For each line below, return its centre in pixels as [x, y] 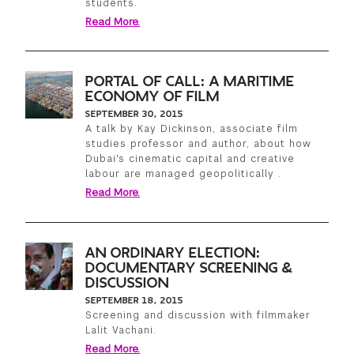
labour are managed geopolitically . [184, 174]
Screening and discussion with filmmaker [198, 316]
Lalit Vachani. [121, 331]
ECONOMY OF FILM [153, 97]
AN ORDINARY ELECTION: [173, 254]
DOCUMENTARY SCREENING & [189, 269]
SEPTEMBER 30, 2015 [135, 114]
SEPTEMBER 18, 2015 [135, 301]
